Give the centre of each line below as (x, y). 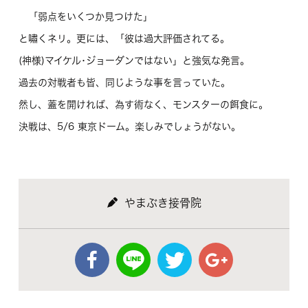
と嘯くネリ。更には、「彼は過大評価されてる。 (124, 38)
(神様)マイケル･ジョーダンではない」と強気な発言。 (134, 60)
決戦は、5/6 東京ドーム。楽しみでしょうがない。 (129, 126)
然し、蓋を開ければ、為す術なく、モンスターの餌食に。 (143, 104)
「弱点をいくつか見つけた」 (85, 16)
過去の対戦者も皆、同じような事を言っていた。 (124, 82)
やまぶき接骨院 (163, 202)
